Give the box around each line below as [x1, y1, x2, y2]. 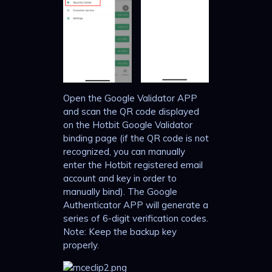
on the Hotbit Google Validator [63, 119, 192, 131]
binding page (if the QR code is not [63, 132, 209, 144]
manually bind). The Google [63, 186, 177, 198]
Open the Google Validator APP [63, 92, 197, 104]
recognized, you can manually [63, 146, 185, 158]
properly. [63, 239, 99, 251]
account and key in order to [63, 172, 177, 185]
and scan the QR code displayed [63, 106, 199, 118]
